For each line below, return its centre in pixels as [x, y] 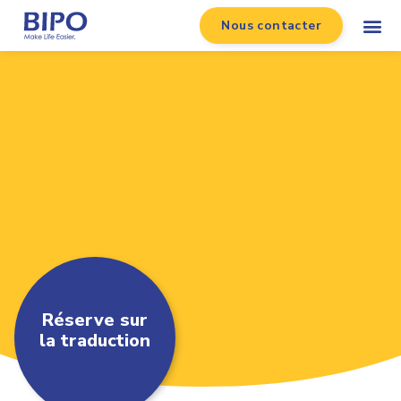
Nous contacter [272, 26]
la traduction [95, 341]
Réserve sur [95, 320]
